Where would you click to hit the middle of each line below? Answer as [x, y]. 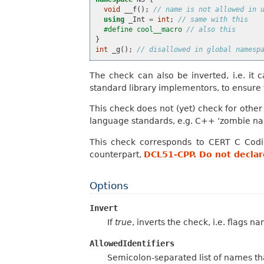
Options [109, 185]
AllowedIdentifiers [132, 244]
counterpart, [117, 154]
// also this [211, 30]
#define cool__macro [145, 30]
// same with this [213, 20]
